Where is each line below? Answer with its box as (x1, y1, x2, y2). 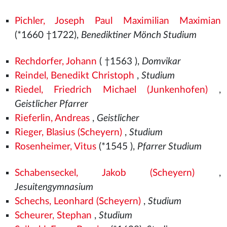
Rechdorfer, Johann (14, 57, 97, 66)
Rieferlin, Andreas (14, 113, 90, 123)
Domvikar (141, 57, 181, 66)
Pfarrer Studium (137, 142, 202, 152)
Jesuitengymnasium (14, 182, 93, 192)
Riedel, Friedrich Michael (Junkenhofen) (14, 85, 208, 95)
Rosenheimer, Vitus (14, 142, 96, 152)
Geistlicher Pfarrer (14, 99, 88, 109)
